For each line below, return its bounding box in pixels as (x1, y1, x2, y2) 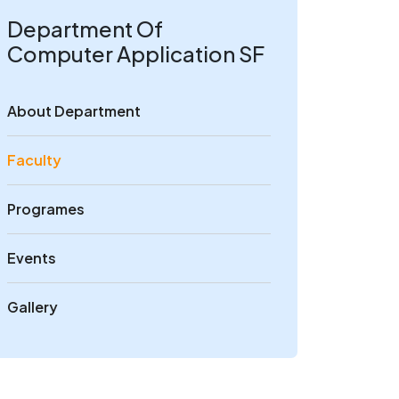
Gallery (7, 297, 58, 316)
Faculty (7, 151, 61, 169)
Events (7, 248, 56, 267)
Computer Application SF (7, 40, 265, 67)
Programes (7, 199, 85, 218)
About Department (7, 102, 141, 120)
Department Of (7, 15, 163, 42)
